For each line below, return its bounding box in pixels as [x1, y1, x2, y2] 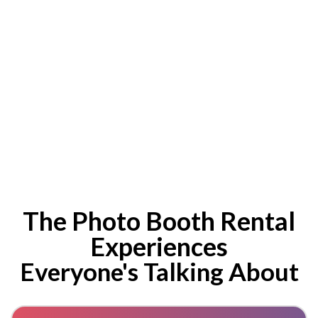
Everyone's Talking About [19, 256, 299, 287]
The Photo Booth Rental [23, 205, 295, 237]
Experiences [90, 231, 228, 263]
